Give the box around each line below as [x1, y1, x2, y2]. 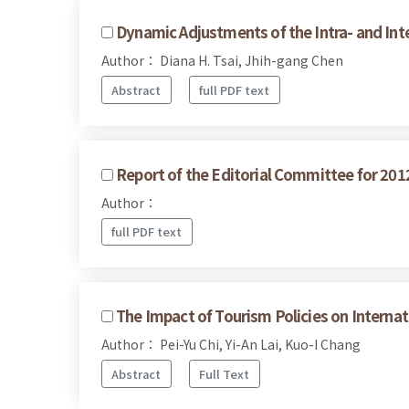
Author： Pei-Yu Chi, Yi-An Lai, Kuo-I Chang [101, 335, 361, 354]
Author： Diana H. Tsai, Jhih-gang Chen [101, 51, 343, 69]
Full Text [199, 364, 250, 383]
